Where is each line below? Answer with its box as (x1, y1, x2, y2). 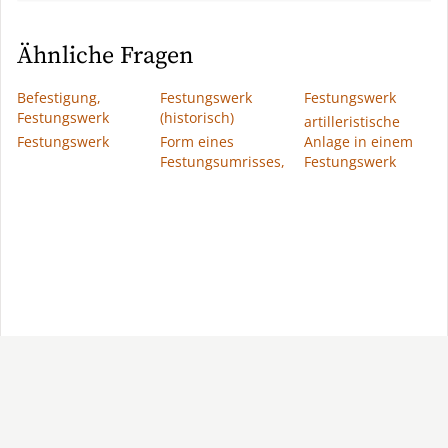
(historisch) (160, 108, 235, 127)
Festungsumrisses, (160, 152, 286, 171)
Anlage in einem (303, 132, 413, 151)
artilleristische (303, 112, 400, 131)
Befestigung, (17, 88, 101, 107)
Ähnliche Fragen (17, 41, 194, 71)
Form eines (160, 132, 235, 151)
